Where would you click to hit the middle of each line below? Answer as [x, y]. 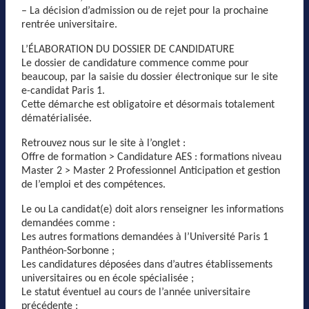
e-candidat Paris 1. [63, 91]
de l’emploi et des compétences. [93, 185]
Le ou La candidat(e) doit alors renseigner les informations [152, 209]
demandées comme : [68, 223]
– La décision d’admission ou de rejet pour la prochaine [145, 11]
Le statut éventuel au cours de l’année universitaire [136, 292]
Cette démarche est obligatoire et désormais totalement [148, 104]
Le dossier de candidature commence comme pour [135, 63]
